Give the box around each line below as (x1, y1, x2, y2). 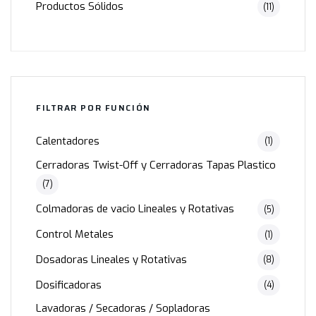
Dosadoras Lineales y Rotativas (36, 252, 187, 267)
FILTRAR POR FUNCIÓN (36, 100, 151, 114)
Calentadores (36, 133, 99, 148)
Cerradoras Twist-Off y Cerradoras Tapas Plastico (36, 157, 276, 172)
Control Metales (36, 227, 114, 241)
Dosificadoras (36, 277, 102, 292)
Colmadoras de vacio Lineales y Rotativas (36, 202, 234, 217)
